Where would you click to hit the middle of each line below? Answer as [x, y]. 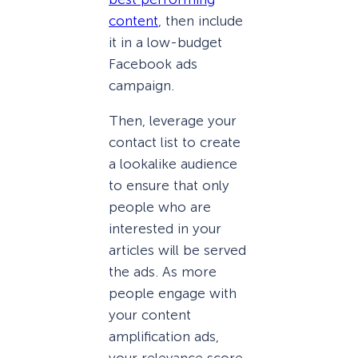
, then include [201, 20]
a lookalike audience [173, 163]
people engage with [173, 293]
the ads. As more [163, 271]
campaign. [141, 85]
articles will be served [177, 250]
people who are [160, 207]
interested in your [165, 228]
